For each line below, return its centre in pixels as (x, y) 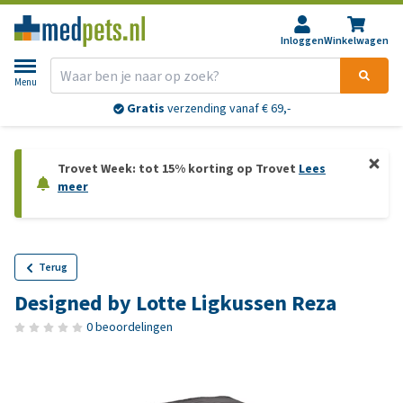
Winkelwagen (356, 40)
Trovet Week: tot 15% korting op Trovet (178, 169)
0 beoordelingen (130, 327)
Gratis (145, 109)
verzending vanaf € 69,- (227, 109)
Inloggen (302, 40)
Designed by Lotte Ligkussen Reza (175, 303)
